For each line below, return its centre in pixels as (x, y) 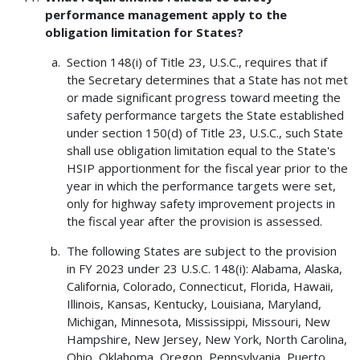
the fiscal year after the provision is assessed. (194, 221)
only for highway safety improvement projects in (200, 204)
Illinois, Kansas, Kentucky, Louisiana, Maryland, (194, 304)
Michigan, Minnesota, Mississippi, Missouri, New (198, 322)
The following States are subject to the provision (201, 251)
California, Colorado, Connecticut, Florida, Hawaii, (200, 286)
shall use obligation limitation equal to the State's (201, 151)
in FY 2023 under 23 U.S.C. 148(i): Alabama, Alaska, (204, 269)
